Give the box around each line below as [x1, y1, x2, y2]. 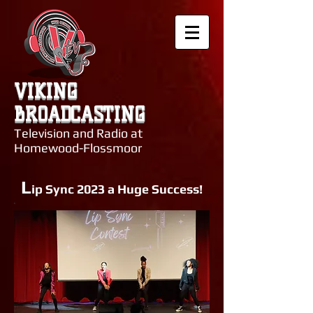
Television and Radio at [14, 126, 143, 140]
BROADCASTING [14, 103, 145, 126]
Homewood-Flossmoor [14, 140, 142, 155]
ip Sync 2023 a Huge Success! [31, 182, 203, 196]
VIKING [14, 80, 77, 103]
